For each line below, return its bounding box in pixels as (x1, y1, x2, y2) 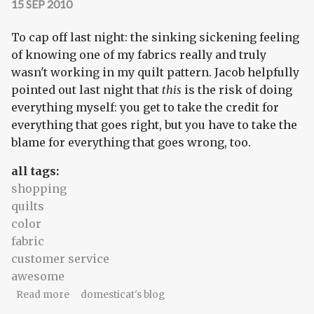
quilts (11, 198, 44, 213)
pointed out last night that (11, 82, 162, 97)
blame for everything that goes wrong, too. (11, 135, 251, 149)
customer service (11, 251, 109, 266)
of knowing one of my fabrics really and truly (11, 47, 266, 62)
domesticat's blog (81, 288, 165, 301)
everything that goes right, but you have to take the (11, 117, 297, 132)
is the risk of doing (184, 82, 292, 97)
